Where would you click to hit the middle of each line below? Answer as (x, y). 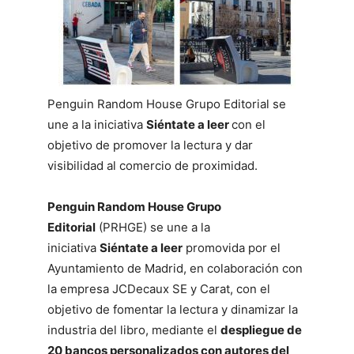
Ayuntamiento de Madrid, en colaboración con (175, 268)
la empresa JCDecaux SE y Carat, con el (159, 289)
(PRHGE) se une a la (153, 227)
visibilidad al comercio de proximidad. (153, 166)
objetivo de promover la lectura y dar (150, 145)
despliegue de (261, 330)
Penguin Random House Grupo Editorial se (167, 104)
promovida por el (232, 248)
